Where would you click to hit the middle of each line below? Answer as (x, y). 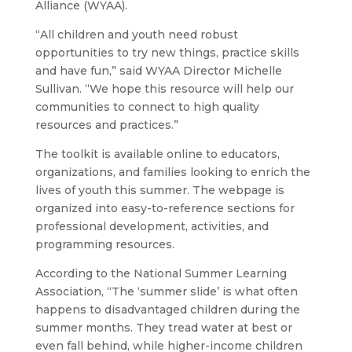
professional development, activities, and (152, 227)
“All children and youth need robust (136, 35)
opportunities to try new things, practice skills (167, 53)
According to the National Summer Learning (161, 274)
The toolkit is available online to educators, (157, 154)
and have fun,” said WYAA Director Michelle (158, 71)
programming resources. (104, 245)
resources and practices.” (106, 125)
